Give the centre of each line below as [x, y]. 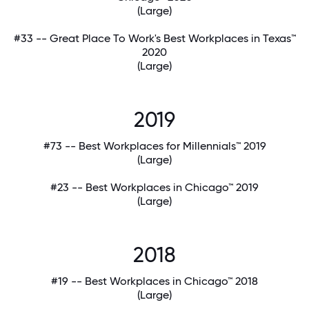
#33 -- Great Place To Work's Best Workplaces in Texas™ [154, 39]
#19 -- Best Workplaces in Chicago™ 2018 [154, 281]
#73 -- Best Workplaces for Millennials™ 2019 [154, 146]
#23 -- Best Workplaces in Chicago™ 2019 [154, 188]
